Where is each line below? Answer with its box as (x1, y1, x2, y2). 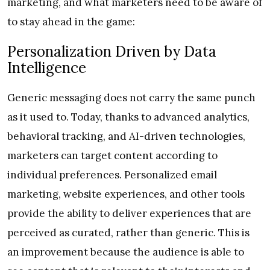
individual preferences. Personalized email (7, 168, 217, 182)
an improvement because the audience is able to (7, 245, 244, 259)
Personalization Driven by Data (7, 42, 216, 61)
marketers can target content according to (7, 149, 218, 163)
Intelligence (7, 58, 86, 78)
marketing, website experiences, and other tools (7, 187, 245, 201)
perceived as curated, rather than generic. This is (7, 226, 250, 240)
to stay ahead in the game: (7, 15, 135, 29)
